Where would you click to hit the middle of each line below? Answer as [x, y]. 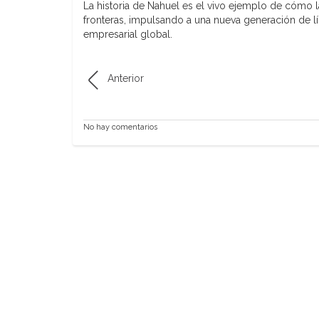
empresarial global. [128, 34]
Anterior [126, 78]
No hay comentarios [120, 127]
